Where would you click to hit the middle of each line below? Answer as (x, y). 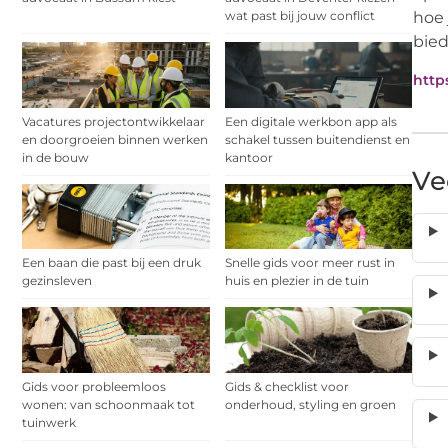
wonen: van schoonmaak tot (108, 404)
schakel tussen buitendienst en (317, 139)
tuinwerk (49, 422)
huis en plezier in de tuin (296, 281)
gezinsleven (57, 281)
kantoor (248, 157)
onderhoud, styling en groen (310, 404)
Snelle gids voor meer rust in (309, 263)
